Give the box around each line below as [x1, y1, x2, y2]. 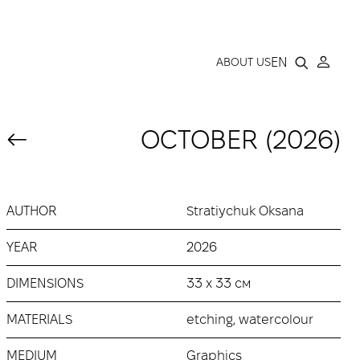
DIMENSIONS [6, 276, 84, 290]
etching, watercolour [186, 313, 313, 326]
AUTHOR [6, 204, 56, 218]
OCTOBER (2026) [141, 125, 341, 153]
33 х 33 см [186, 276, 251, 290]
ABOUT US [216, 55, 271, 68]
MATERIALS [6, 313, 72, 326]
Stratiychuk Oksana [186, 204, 304, 218]
